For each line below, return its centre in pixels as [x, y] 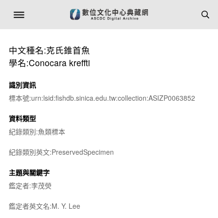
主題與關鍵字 [29, 172]
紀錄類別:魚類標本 [37, 131]
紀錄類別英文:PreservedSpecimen [61, 152]
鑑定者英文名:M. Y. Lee [44, 206]
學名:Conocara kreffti [49, 63]
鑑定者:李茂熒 [30, 185]
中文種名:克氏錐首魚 [49, 50]
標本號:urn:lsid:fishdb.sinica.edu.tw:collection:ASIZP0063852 [102, 98]
